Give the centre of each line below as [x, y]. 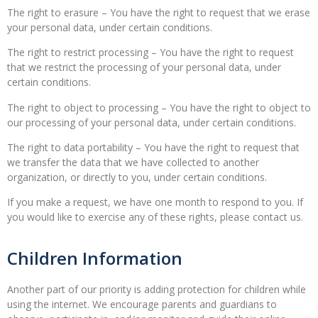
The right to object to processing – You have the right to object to [159, 107]
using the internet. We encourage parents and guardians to [142, 304]
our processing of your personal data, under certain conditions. [152, 122]
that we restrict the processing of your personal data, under [144, 67]
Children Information [95, 258]
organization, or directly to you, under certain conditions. [137, 177]
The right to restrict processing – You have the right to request [150, 53]
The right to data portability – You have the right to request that [153, 148]
